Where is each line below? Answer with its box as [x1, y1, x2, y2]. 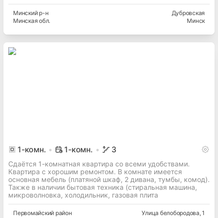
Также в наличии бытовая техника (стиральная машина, [8, 183, 197, 192]
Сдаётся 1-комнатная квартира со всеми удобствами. [8, 160, 190, 168]
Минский [13, 9, 38, 17]
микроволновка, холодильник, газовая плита [8, 191, 158, 200]
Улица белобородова [142, 209, 200, 217]
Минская [13, 17, 38, 25]
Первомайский [13, 209, 54, 217]
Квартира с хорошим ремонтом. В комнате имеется [8, 167, 182, 176]
